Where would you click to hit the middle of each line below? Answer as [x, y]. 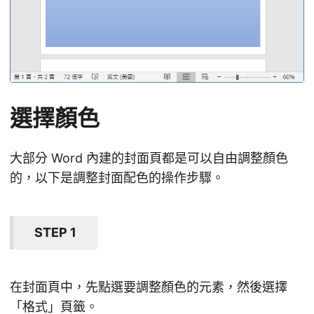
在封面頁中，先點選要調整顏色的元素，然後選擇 [149, 287]
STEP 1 [55, 233]
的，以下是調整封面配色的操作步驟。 [117, 178]
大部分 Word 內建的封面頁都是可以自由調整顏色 [149, 158]
